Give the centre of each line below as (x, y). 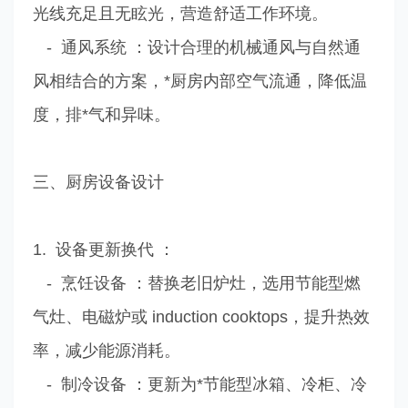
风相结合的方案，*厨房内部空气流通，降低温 (199, 81)
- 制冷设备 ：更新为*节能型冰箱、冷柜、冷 (199, 384)
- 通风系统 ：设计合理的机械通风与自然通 (196, 47)
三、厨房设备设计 (98, 182)
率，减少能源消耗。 (106, 350)
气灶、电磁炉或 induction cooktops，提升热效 (201, 316)
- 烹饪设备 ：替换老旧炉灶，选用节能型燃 (196, 283)
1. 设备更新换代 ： (103, 249)
